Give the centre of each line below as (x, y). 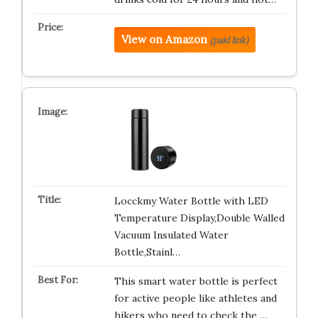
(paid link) (229, 40)
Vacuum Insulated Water (171, 235)
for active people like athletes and (195, 298)
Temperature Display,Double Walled (199, 218)
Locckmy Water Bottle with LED (191, 201)
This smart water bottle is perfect (196, 281)
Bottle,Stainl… (147, 252)
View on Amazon (164, 39)
